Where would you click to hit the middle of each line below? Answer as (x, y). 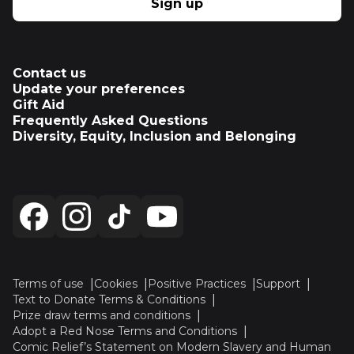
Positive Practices (197, 284)
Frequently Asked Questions (110, 121)
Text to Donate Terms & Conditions (109, 300)
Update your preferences (99, 89)
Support (278, 284)
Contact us (49, 73)
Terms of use (48, 284)
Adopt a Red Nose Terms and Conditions (125, 331)
